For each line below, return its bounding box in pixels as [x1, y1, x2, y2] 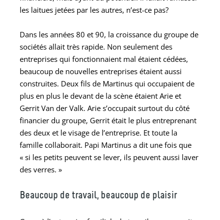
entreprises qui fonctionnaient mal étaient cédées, [20, 54, 188, 64]
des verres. [20, 164, 56, 174]
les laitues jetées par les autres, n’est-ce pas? [20, 4, 168, 15]
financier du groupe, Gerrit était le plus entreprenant [20, 115, 196, 125]
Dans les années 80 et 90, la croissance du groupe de [20, 29, 198, 39]
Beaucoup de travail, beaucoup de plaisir [20, 190, 177, 201]
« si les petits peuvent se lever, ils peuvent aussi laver [20, 152, 198, 162]
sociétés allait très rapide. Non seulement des [20, 41, 172, 52]
